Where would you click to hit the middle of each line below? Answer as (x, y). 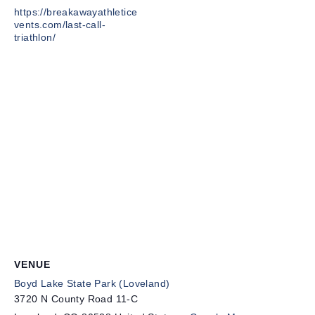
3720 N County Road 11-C (76, 298)
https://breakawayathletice (76, 12)
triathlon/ (35, 37)
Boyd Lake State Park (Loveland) (92, 283)
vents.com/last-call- (60, 24)
